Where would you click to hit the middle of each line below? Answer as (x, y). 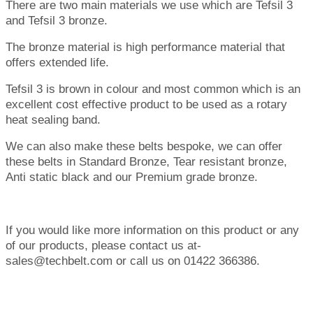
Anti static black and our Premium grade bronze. (132, 177)
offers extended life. (57, 62)
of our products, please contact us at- (103, 245)
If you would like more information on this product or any (152, 230)
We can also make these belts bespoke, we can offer (144, 146)
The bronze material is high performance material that (145, 47)
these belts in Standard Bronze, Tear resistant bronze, (146, 161)
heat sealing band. (53, 119)
